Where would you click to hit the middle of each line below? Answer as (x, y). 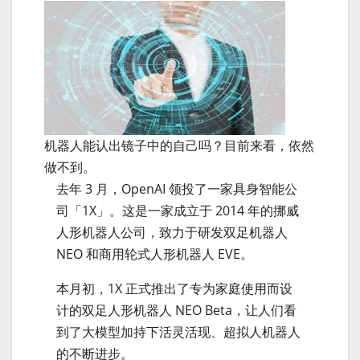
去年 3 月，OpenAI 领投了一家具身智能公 (177, 188)
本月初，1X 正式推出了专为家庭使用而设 (174, 288)
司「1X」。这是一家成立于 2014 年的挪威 (178, 210)
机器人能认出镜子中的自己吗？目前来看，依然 (179, 145)
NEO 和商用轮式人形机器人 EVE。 (155, 254)
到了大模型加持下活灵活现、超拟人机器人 (178, 331)
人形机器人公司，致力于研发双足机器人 (172, 232)
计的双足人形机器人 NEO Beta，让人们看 (176, 310)
